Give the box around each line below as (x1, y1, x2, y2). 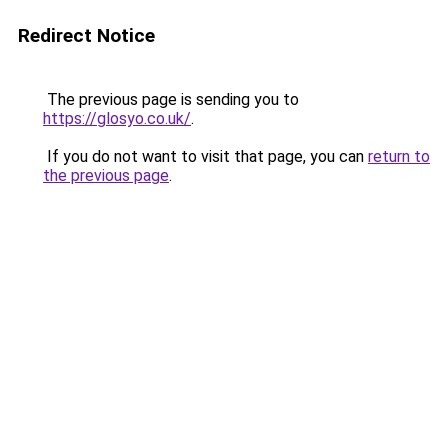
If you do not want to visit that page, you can (43, 147, 368, 166)
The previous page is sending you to (43, 90, 299, 109)
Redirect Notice (18, 24, 155, 47)
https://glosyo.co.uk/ (43, 109, 191, 128)
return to (368, 147, 430, 166)
